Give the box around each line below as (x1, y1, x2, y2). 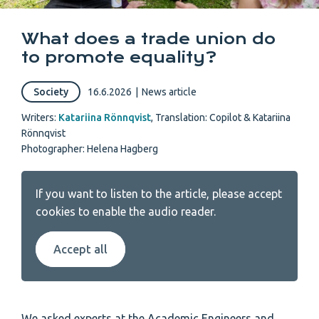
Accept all (53, 243, 108, 256)
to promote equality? (21, 48, 216, 67)
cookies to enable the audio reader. (36, 205, 216, 219)
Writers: (21, 112, 58, 124)
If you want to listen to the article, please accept (36, 187, 282, 201)
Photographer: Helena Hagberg (21, 143, 158, 155)
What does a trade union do (21, 30, 276, 48)
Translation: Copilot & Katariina (155, 112, 291, 124)
